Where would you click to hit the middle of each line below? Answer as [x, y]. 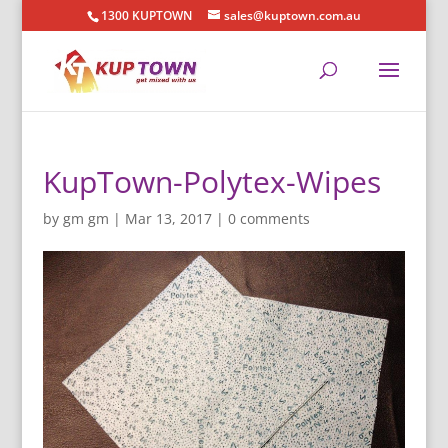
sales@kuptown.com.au [292, 15]
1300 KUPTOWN [146, 15]
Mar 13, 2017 [168, 218]
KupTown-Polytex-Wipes [211, 181]
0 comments [268, 218]
